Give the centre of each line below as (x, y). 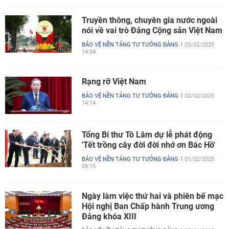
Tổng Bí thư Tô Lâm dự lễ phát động (147, 135)
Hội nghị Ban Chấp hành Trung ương (148, 207)
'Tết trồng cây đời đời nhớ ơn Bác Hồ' (148, 145)
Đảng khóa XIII (109, 217)
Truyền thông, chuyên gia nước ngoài (150, 20)
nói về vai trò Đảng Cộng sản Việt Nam (152, 30)
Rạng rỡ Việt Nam (114, 81)
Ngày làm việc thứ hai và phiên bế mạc (153, 196)
